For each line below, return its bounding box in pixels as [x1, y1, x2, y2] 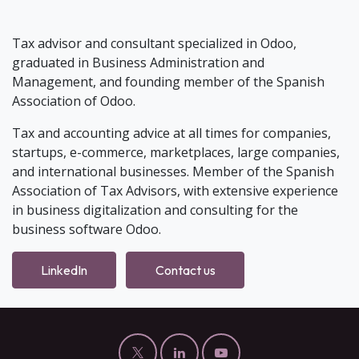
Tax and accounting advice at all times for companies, [12, 124, 331, 143]
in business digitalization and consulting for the [12, 201, 298, 220]
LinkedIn [41, 261, 88, 278]
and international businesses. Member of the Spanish [12, 163, 334, 181]
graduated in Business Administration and [12, 54, 264, 72]
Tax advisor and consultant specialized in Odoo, [12, 34, 296, 53]
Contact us [155, 261, 216, 278]
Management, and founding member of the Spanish [12, 73, 325, 91]
